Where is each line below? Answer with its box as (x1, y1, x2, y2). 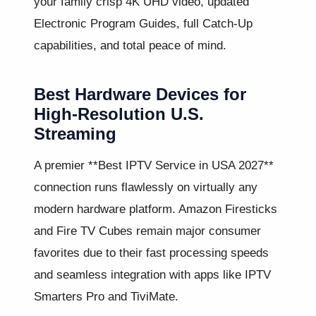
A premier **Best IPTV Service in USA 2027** (34, 159, 274, 172)
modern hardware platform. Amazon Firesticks (34, 202, 277, 216)
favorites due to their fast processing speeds (34, 246, 269, 260)
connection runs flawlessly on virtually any (34, 181, 257, 194)
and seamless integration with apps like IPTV (34, 268, 271, 281)
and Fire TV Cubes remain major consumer (34, 224, 261, 238)
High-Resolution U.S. (34, 104, 204, 124)
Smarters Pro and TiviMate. (34, 290, 178, 303)
